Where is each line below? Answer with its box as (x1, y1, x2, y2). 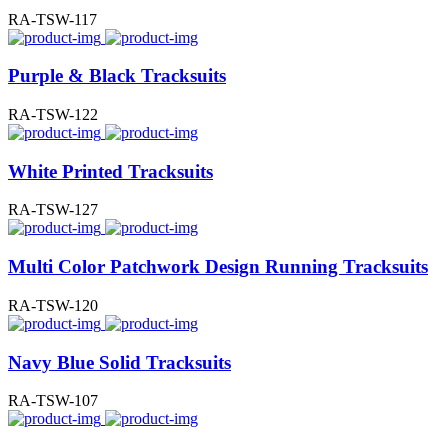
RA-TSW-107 (8, 392, 98, 410)
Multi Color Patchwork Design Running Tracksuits (8, 256, 428, 278)
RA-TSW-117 (8, 10, 97, 28)
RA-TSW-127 (8, 201, 98, 219)
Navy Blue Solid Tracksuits (8, 351, 231, 373)
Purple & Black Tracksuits (8, 65, 226, 87)
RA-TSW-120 (8, 296, 98, 314)
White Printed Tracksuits (8, 160, 213, 182)
